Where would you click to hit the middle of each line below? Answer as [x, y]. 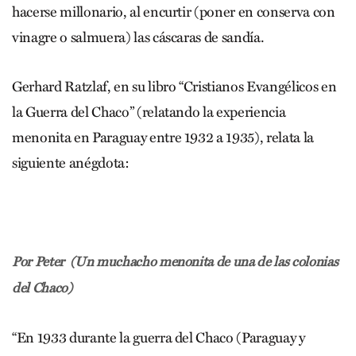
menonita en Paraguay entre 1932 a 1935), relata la [163, 137]
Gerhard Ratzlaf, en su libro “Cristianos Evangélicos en [174, 86]
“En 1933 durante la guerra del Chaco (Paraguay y [159, 337]
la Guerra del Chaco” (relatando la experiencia [149, 112]
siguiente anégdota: [71, 163]
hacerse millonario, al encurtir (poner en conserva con [174, 12]
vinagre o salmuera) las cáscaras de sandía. [138, 37]
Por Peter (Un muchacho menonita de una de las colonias [175, 261]
